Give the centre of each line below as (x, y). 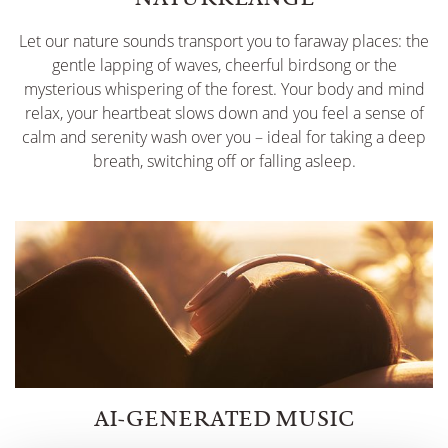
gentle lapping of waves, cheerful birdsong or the (224, 65)
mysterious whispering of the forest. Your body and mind (224, 89)
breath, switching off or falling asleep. (224, 161)
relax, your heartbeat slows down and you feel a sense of (224, 113)
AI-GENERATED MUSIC (224, 418)
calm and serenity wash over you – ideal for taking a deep (224, 137)
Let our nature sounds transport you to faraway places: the (224, 41)
